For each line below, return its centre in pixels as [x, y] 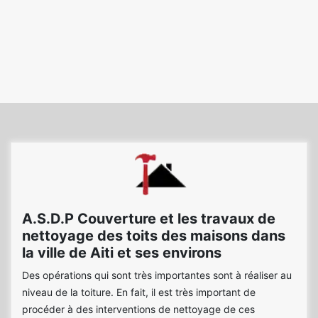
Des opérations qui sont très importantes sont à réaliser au [157, 275]
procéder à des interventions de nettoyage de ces [138, 309]
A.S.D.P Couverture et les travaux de [149, 219]
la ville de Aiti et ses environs [122, 253]
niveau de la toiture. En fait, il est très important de [139, 292]
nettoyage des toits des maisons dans [154, 236]
